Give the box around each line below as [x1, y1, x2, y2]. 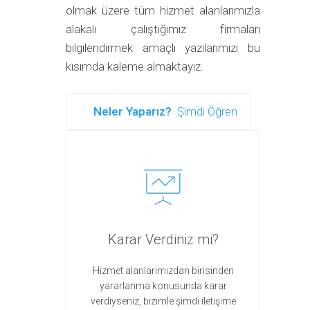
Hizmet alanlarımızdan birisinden [92, 265, 234, 276]
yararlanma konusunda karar [99, 280, 227, 291]
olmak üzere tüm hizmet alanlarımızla [66, 3, 260, 17]
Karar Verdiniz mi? [107, 231, 219, 248]
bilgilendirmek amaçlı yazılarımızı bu [66, 41, 260, 55]
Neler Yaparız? [93, 104, 178, 118]
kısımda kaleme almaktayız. [66, 60, 204, 73]
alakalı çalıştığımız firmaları [66, 22, 260, 36]
